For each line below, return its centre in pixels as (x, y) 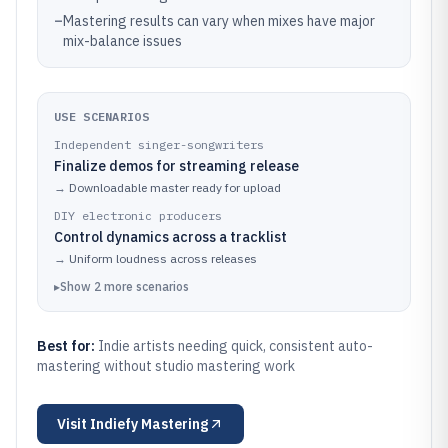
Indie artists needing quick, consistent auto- (235, 346)
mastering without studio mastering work (166, 366)
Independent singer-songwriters (159, 144)
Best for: (67, 346)
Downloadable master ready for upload (175, 187)
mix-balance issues (122, 41)
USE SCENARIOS (101, 116)
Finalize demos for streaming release (176, 166)
